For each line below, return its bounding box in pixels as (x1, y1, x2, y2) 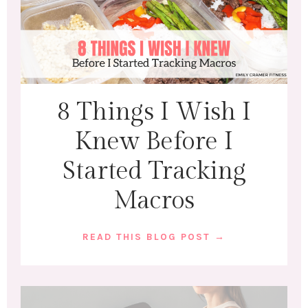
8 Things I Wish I (57, 97, 251, 126)
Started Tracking (62, 156, 246, 186)
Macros (113, 186, 195, 215)
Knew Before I (75, 126, 233, 156)
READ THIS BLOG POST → (82, 230, 225, 243)
